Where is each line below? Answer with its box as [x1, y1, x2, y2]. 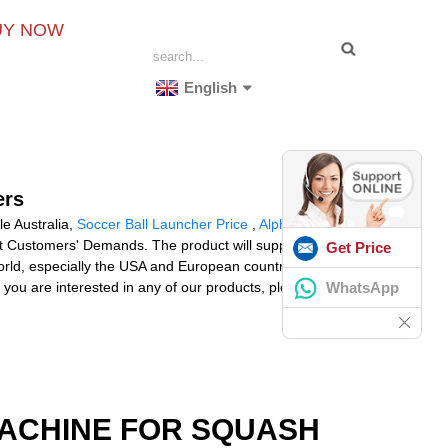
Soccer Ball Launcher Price [77, 215, 248, 232]
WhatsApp [326, 278, 399, 296]
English [184, 79, 238, 96]
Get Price [326, 238, 391, 256]
